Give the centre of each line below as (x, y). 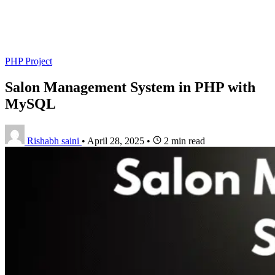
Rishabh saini (53, 141)
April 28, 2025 (116, 141)
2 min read (183, 141)
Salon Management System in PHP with (130, 87)
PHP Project (29, 61)
